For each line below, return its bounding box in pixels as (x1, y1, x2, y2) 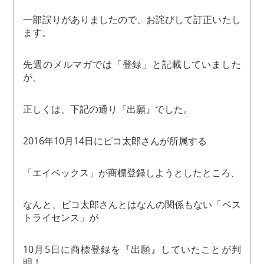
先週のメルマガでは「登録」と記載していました (23, 58, 241, 71)
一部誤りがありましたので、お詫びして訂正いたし (23, 13, 241, 27)
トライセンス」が (23, 211, 99, 225)
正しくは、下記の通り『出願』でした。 (23, 103, 193, 116)
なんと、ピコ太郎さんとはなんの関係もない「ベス (23, 198, 241, 212)
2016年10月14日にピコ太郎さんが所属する (23, 134, 207, 148)
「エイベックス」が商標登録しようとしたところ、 (23, 166, 240, 180)
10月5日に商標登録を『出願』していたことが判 (23, 243, 241, 256)
